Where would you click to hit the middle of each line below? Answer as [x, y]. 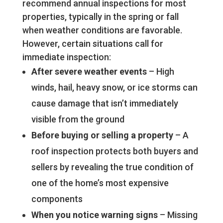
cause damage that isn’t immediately [105, 104]
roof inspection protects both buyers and [114, 151]
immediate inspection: [66, 57]
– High [160, 72]
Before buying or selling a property [102, 135]
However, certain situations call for [93, 44]
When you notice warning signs [94, 215]
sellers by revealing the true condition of [112, 167]
